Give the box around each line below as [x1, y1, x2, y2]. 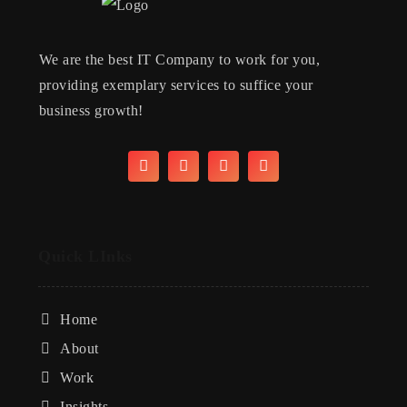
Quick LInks [38, 247, 133, 265]
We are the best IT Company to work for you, [38, 52, 320, 67]
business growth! [38, 103, 144, 118]
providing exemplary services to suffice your [38, 77, 313, 93]
